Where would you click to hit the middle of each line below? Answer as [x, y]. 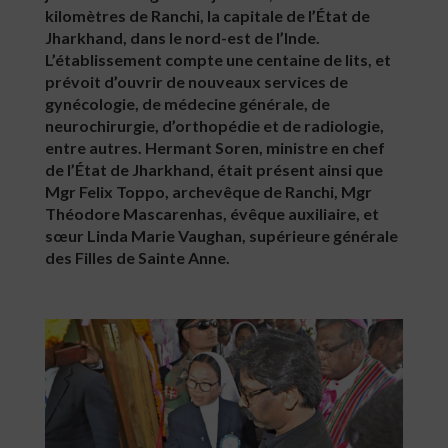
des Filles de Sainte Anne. [137, 257]
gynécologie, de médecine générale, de [187, 103]
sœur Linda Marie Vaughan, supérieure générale [221, 235]
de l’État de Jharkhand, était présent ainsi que [214, 169]
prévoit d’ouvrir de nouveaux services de [196, 81]
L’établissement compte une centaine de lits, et [218, 59]
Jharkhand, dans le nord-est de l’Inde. [182, 37]
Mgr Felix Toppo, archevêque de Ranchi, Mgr [208, 191]
